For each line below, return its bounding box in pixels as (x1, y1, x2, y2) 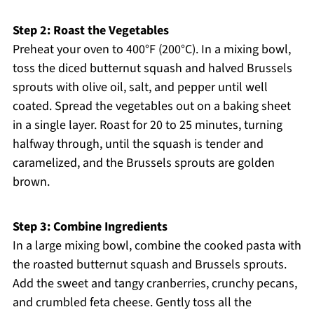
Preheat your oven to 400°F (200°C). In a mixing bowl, (12, 41, 291, 59)
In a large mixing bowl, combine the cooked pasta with (12, 237, 301, 255)
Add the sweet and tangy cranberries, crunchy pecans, (12, 275, 297, 293)
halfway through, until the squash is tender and (12, 135, 264, 153)
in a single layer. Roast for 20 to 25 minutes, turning (12, 116, 282, 135)
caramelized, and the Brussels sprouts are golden (12, 154, 275, 172)
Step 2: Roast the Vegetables (12, 22, 169, 40)
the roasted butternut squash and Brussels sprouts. (12, 256, 287, 274)
